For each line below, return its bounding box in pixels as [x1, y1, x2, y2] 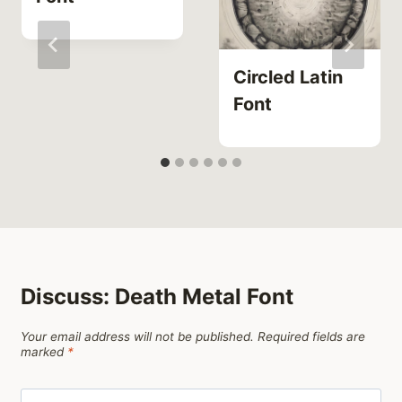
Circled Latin [233, 66, 343, 89]
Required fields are [258, 328, 365, 344]
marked [21, 344, 67, 359]
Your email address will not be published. [21, 328, 254, 344]
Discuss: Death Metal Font [21, 284, 293, 310]
